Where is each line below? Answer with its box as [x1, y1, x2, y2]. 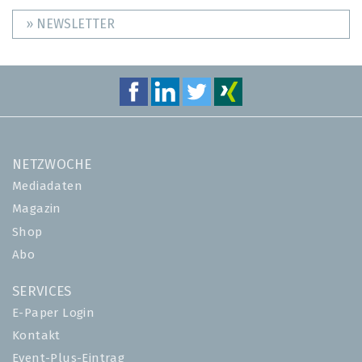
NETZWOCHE [12, 158, 92, 173]
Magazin [12, 203, 61, 216]
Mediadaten [12, 180, 82, 193]
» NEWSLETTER [26, 17, 115, 31]
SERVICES [12, 284, 72, 299]
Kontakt [12, 330, 61, 343]
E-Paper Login [12, 307, 95, 319]
